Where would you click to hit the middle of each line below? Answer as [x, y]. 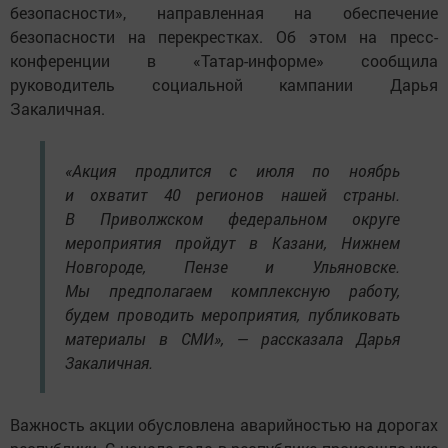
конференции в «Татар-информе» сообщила [224, 61]
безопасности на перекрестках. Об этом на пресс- [224, 37]
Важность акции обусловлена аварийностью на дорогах [224, 425]
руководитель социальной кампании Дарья [224, 85]
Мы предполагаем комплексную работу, [232, 291]
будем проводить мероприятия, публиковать [232, 315]
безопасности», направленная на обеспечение [224, 13]
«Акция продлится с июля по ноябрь [232, 171]
